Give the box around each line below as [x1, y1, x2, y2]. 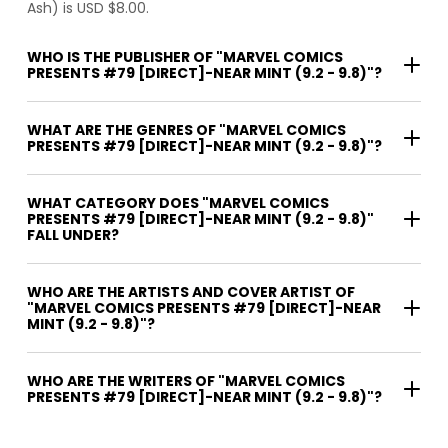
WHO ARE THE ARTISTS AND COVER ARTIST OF [27, 282, 355, 303]
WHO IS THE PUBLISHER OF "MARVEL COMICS [27, 47, 343, 68]
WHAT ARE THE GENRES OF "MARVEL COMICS [27, 120, 346, 141]
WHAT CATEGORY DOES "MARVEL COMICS [27, 193, 329, 214]
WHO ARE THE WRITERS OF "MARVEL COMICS [27, 371, 218, 392]
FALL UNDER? [27, 225, 119, 246]
